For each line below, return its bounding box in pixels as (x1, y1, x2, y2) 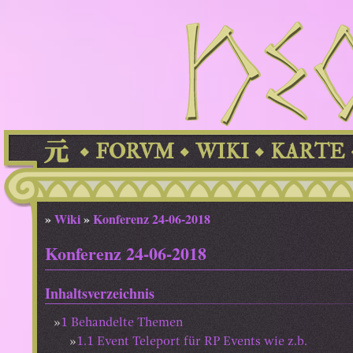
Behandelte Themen (71, 316, 183, 329)
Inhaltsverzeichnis (45, 282, 154, 303)
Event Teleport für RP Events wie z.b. (97, 335, 307, 348)
